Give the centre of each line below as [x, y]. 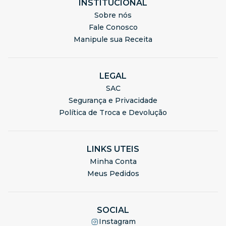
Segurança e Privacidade [113, 100]
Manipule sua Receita [113, 39]
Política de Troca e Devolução [113, 112]
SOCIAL [113, 210]
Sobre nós [113, 15]
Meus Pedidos [113, 174]
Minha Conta [113, 161]
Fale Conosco [113, 27]
